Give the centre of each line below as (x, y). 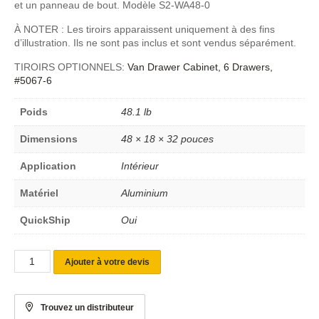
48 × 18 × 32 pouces (167, 138)
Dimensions (49, 138)
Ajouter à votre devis (107, 262)
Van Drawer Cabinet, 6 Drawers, (200, 67)
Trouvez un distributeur (87, 308)
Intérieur (140, 166)
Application (48, 166)
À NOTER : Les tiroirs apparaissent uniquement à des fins (145, 29)
